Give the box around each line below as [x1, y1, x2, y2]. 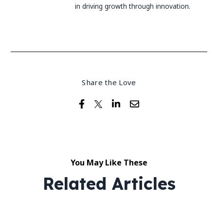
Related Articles [42, 173, 176, 194]
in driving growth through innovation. [75, 1, 191, 11]
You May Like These [71, 157, 147, 168]
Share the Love [82, 77, 136, 87]
